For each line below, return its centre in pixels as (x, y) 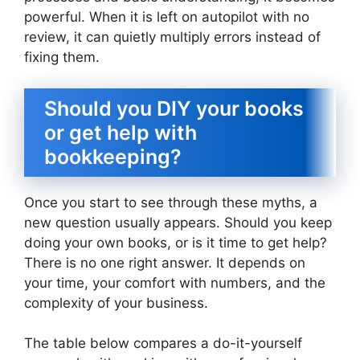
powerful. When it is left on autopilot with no (167, 17)
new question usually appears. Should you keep (178, 222)
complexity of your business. (116, 303)
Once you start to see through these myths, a (171, 202)
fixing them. (62, 57)
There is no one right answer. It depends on (165, 262)
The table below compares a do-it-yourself (163, 344)
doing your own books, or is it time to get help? (176, 242)
